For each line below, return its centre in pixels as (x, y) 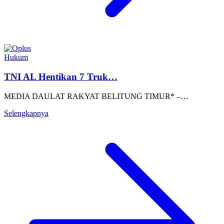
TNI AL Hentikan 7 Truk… (61, 77)
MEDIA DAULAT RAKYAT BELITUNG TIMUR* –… (96, 96)
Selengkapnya (26, 113)
